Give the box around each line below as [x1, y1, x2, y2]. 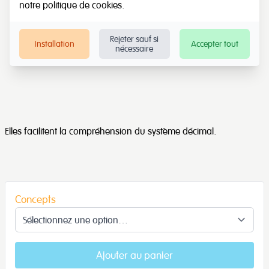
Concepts [15, 192, 56, 205]
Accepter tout [190, 38, 238, 49]
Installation [34, 38, 74, 49]
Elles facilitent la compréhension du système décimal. [5, 124, 216, 137]
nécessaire [115, 43, 154, 53]
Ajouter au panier [96, 248, 173, 261]
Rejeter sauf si [110, 34, 159, 44]
